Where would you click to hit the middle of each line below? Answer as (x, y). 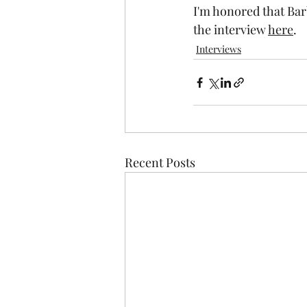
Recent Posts (160, 162)
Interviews (219, 49)
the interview (231, 29)
